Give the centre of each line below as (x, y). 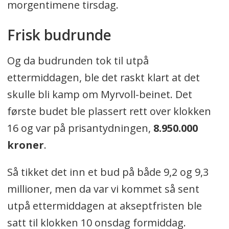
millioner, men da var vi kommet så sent (103, 189)
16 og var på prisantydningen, (80, 128)
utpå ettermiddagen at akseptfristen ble (104, 205)
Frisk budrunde (59, 35)
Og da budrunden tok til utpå (78, 60)
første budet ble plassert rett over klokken (109, 111)
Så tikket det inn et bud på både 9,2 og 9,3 (108, 172)
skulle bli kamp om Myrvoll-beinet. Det (99, 94)
